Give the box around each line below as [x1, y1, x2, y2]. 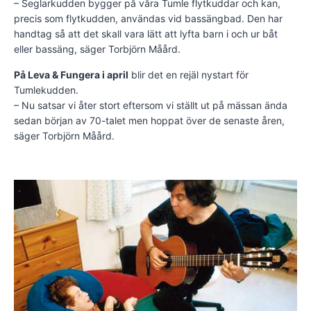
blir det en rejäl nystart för [128, 69, 249, 81]
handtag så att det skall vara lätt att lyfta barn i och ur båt [14, 28, 278, 40]
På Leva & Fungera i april [14, 69, 128, 81]
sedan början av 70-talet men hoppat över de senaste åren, [14, 115, 285, 127]
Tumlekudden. [14, 84, 78, 96]
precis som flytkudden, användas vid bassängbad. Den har [14, 12, 283, 25]
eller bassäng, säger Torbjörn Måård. [14, 43, 180, 56]
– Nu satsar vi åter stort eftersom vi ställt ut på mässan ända [14, 99, 287, 112]
